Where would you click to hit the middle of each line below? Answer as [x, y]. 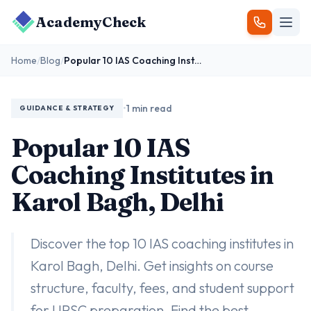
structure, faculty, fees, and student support [162, 288]
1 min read [149, 108]
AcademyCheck [91, 22]
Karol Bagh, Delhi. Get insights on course [152, 266]
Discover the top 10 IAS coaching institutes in [162, 243]
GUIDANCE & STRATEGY [67, 108]
